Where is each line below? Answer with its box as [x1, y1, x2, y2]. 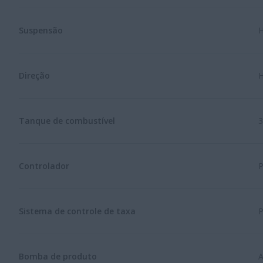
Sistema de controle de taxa [19, 205, 136, 217]
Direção [19, 69, 50, 81]
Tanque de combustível [19, 114, 115, 126]
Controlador [19, 160, 69, 171]
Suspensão [19, 24, 63, 36]
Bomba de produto [19, 250, 97, 262]
